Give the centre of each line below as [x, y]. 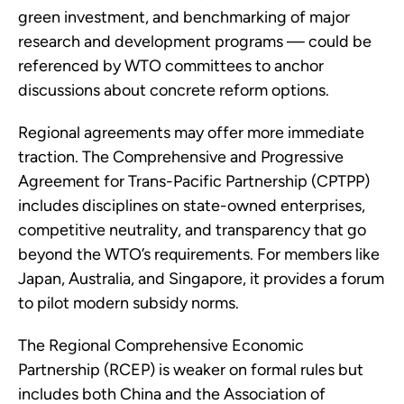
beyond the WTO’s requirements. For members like [199, 255]
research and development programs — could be [195, 42]
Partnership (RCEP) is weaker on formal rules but [191, 370]
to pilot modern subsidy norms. [129, 303]
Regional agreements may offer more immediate [191, 133]
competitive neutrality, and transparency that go [192, 230]
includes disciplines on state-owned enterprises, [192, 206]
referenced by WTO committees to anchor [171, 66]
